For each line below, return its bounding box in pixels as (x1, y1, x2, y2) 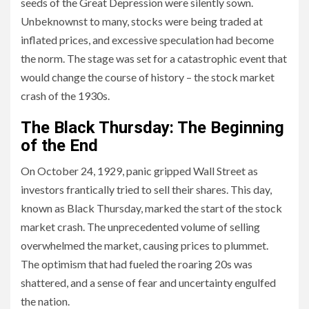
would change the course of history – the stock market (21, 70, 275, 83)
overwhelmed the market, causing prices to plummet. (21, 239, 268, 252)
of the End (21, 136, 98, 155)
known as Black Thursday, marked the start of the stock (21, 201, 282, 215)
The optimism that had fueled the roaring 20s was (21, 257, 252, 270)
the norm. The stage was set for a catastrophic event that (21, 52, 287, 65)
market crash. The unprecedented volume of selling (21, 220, 260, 233)
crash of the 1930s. (21, 89, 110, 102)
